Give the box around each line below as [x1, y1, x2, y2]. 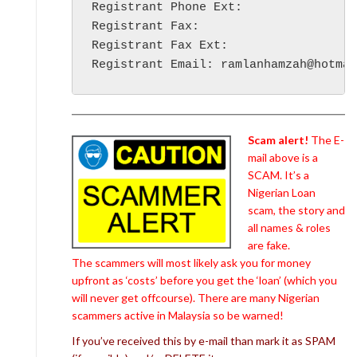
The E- [308, 132, 344, 147]
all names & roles [248, 220, 331, 234]
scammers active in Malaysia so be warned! [72, 308, 284, 322]
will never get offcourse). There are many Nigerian [72, 290, 320, 304]
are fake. [248, 237, 290, 252]
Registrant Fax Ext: [92, 38, 228, 53]
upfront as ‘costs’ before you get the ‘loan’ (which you [72, 273, 337, 287]
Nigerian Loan [248, 185, 316, 199]
